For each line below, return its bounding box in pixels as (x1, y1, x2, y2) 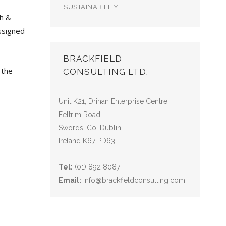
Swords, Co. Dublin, (59, 124, 123, 132)
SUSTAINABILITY (64, 3, 119, 11)
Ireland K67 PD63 (59, 137, 116, 145)
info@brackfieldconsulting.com (83, 176, 186, 184)
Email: (59, 176, 82, 184)
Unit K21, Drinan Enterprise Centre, (59, 97, 169, 105)
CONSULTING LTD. (63, 67, 149, 77)
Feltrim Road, (59, 110, 102, 119)
